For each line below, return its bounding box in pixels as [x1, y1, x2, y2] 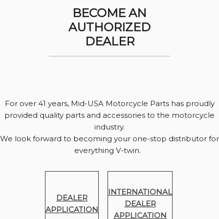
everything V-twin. [74, 146, 145, 155]
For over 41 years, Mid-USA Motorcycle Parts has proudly [4, 99, 215, 109]
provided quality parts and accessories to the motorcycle [4, 110, 215, 120]
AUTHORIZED [68, 20, 151, 35]
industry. [94, 122, 125, 132]
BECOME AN [72, 6, 147, 21]
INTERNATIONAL [108, 187, 172, 197]
